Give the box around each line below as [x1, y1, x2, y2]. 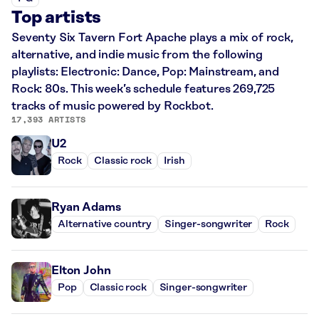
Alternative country [58, 219, 152, 231]
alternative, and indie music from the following [11, 48, 263, 61]
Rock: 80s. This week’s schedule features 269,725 [11, 82, 276, 95]
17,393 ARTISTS [11, 113, 86, 125]
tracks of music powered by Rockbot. [11, 99, 214, 113]
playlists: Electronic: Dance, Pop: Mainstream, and [11, 65, 279, 78]
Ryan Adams [51, 200, 121, 214]
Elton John [51, 263, 111, 277]
